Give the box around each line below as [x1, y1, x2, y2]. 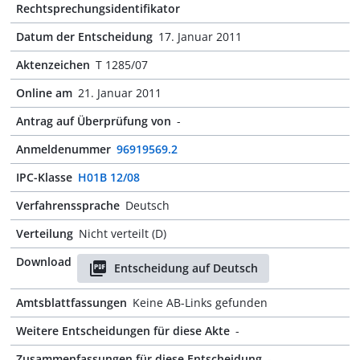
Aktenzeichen [16, 57, 90, 72]
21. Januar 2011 [78, 85, 162, 100]
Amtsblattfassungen [16, 295, 127, 310]
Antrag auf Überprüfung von [16, 113, 171, 129]
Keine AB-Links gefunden [133, 295, 268, 310]
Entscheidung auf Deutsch [114, 260, 258, 276]
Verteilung [16, 226, 73, 241]
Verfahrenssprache [16, 198, 120, 213]
